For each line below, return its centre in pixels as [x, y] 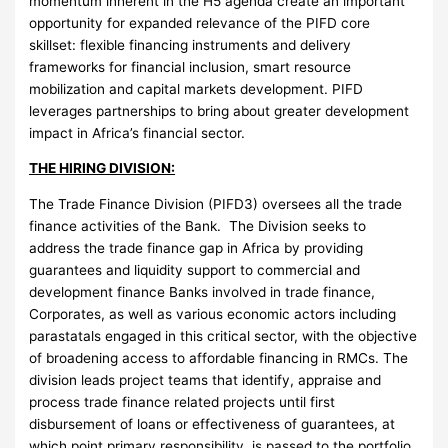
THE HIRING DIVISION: [102, 168]
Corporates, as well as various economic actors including [213, 313]
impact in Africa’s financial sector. [137, 132]
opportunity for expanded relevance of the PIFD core [200, 22]
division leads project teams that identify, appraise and [205, 379]
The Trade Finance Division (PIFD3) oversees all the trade [216, 203]
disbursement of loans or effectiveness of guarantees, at [212, 423]
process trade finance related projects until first [182, 401]
